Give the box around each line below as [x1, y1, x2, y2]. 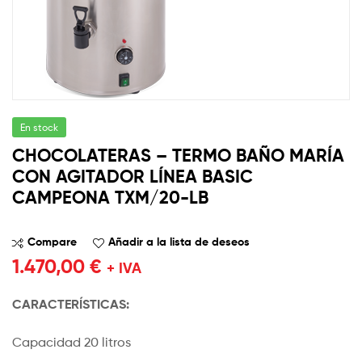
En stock [20, 120, 58, 133]
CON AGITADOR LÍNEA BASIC [12, 165, 253, 187]
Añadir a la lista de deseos [108, 234, 250, 250]
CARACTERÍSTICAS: [12, 295, 133, 312]
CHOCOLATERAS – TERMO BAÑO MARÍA [12, 144, 344, 166]
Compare [27, 234, 77, 250]
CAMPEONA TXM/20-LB [12, 186, 208, 208]
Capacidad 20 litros [12, 335, 131, 351]
